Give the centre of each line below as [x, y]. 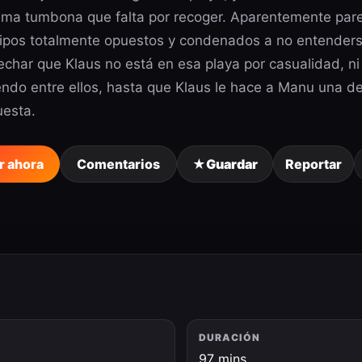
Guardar [232, 164]
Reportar [314, 164]
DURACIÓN [229, 337]
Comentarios [118, 164]
